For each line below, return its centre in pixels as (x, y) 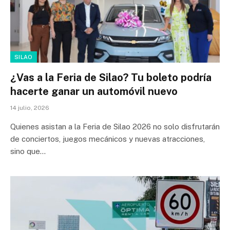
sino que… (28, 151)
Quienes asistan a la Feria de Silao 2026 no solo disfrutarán (115, 126)
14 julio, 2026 (30, 108)
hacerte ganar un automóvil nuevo (94, 91)
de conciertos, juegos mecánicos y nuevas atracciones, (108, 139)
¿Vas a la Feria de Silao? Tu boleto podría (111, 77)
